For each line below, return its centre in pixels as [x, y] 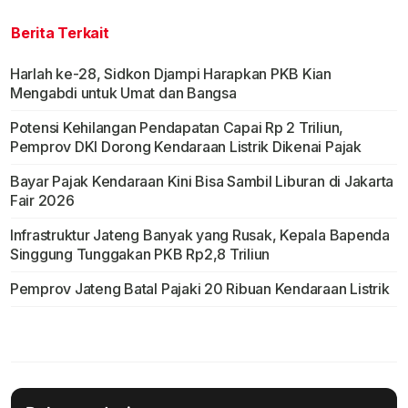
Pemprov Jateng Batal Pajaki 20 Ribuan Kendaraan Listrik [199, 289]
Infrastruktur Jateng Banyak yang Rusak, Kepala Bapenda [199, 235]
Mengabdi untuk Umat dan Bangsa [123, 93]
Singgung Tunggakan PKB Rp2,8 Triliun [140, 255]
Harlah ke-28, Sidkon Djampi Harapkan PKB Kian [171, 74]
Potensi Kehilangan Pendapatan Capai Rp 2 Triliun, [177, 128]
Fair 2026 [42, 201]
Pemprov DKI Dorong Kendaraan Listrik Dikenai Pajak [185, 147]
